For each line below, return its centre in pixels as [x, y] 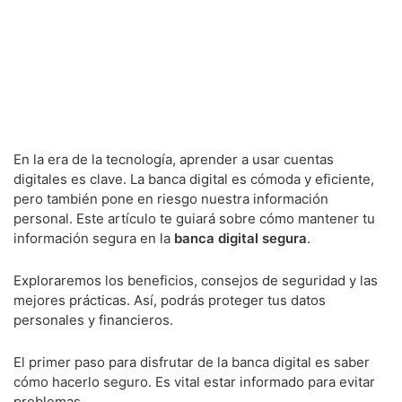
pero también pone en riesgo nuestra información [171, 199]
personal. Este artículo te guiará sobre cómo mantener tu [194, 218]
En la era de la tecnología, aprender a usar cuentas [174, 159]
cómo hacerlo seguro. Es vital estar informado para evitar [194, 382]
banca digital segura [240, 238]
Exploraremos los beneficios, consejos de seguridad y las [196, 280]
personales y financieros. [93, 320]
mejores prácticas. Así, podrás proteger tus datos [170, 300]
